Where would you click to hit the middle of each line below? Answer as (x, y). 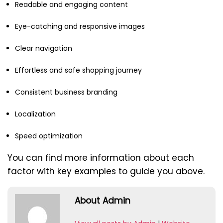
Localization (35, 114)
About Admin (103, 200)
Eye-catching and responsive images (80, 26)
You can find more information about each (101, 158)
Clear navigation (44, 48)
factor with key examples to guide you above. (106, 171)
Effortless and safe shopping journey (78, 70)
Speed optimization (49, 136)
